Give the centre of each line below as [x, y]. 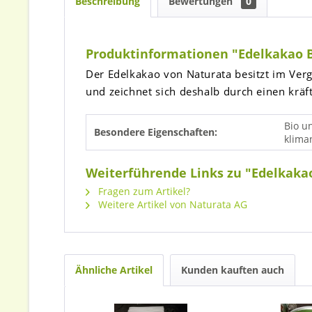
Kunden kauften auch [233, 270]
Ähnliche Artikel [114, 270]
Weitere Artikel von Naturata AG [171, 204]
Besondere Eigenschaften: [156, 132]
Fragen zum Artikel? [143, 191]
